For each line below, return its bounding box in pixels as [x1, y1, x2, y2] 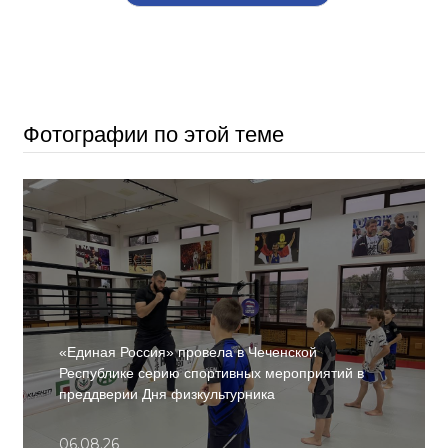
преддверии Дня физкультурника [59, 386, 275, 403]
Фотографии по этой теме [23, 122, 284, 148]
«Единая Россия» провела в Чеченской [59, 344, 317, 361]
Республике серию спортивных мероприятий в [59, 365, 364, 382]
